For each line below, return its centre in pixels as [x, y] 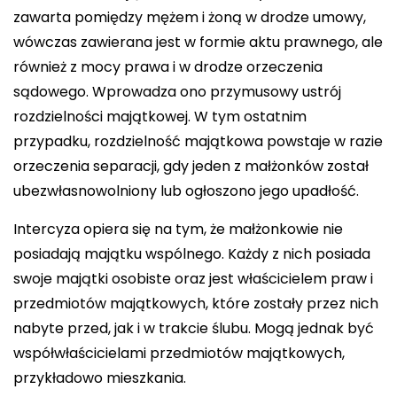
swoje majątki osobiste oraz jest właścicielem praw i [193, 278]
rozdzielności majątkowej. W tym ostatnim [160, 116]
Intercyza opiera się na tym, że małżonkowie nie [178, 229]
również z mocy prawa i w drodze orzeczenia [168, 66]
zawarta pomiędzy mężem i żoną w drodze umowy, [190, 17]
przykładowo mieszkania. [100, 378]
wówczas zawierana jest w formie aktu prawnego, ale [198, 42]
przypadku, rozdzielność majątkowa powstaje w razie [198, 141]
